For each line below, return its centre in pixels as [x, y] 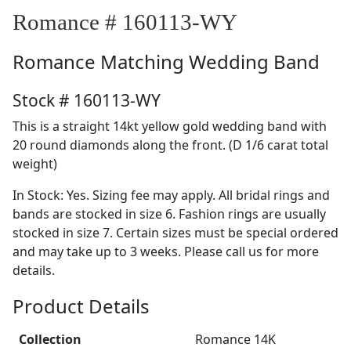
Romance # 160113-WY [125, 22]
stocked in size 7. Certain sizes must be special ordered [175, 232]
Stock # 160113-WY [87, 100]
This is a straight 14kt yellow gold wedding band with [170, 126]
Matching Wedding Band [210, 61]
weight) [35, 163]
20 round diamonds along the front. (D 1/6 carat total [170, 145]
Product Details [81, 306]
